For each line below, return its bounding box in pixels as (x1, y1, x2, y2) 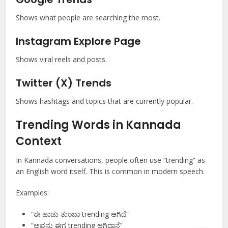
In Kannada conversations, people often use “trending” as (16, 155, 206, 165)
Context (16, 133, 62, 150)
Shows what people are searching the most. (16, 13, 161, 23)
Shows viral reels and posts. (16, 54, 107, 65)
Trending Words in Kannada (16, 117, 182, 133)
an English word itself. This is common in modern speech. (16, 166, 205, 177)
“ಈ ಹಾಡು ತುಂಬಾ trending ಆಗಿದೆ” (31, 209, 129, 219)
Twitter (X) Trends (16, 76, 112, 91)
